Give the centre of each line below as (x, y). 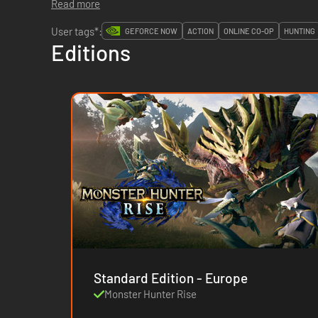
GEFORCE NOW (151, 31)
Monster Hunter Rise (151, 294)
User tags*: (77, 31)
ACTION (201, 31)
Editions (91, 52)
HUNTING (300, 31)
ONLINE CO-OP (249, 31)
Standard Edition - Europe (223, 278)
